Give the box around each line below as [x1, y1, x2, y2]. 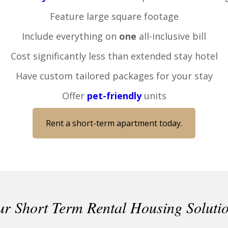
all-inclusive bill [136, 30, 206, 42]
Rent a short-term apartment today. [46, 117, 182, 129]
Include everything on [22, 30, 119, 42]
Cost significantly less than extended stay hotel [10, 49, 218, 62]
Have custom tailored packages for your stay [15, 69, 213, 82]
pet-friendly [87, 89, 141, 102]
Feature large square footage [49, 10, 179, 22]
